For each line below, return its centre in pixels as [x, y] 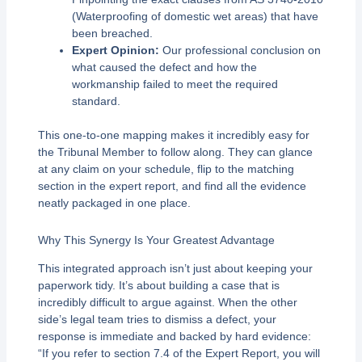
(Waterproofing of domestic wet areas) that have [195, 17]
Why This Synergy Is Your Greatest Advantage [156, 240]
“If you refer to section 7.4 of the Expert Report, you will [179, 353]
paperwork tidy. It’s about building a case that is [158, 285]
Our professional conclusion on [240, 51]
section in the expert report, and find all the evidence [172, 186]
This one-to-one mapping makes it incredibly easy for [173, 135]
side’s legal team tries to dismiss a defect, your [157, 319]
